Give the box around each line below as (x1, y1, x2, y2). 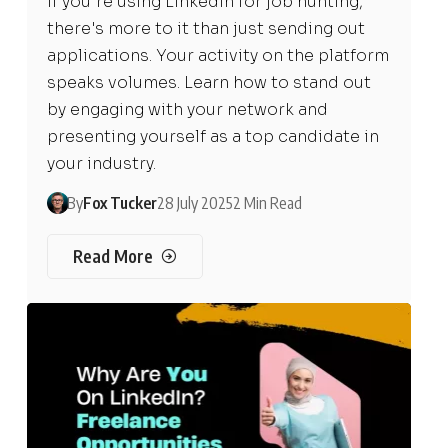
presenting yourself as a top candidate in (46, 126, 379, 148)
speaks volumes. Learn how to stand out (46, 72, 371, 94)
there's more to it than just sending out (46, 18, 365, 40)
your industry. (46, 153, 156, 175)
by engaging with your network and (46, 99, 328, 121)
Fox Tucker (82, 193, 157, 214)
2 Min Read (232, 193, 302, 214)
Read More (73, 245, 153, 268)
